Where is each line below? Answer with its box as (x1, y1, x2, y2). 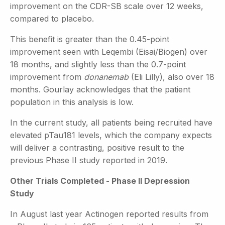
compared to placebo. (10, 13, 94, 24)
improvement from (10, 71, 84, 82)
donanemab (84, 71, 129, 82)
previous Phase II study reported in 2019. (10, 155, 167, 165)
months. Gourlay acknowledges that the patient (10, 84, 190, 94)
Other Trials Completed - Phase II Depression (10, 175, 190, 186)
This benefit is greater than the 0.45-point (10, 34, 169, 44)
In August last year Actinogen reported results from (10, 208, 208, 219)
